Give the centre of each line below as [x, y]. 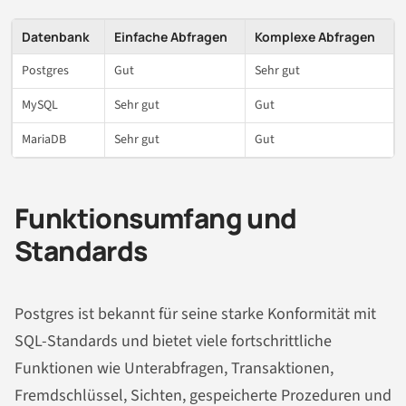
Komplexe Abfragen [315, 36]
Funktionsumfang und [156, 217]
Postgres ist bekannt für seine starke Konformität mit [195, 314]
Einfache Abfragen [171, 36]
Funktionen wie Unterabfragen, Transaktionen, [174, 369]
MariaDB [44, 139]
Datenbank [56, 36]
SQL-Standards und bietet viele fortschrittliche [173, 342]
